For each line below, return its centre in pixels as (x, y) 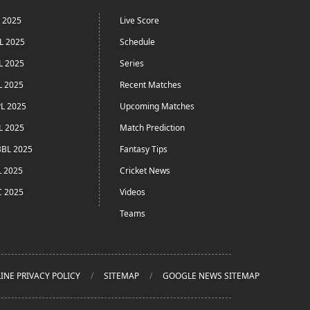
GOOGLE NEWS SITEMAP (211, 276)
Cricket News (145, 171)
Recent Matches (151, 85)
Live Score (139, 20)
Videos (133, 192)
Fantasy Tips (144, 149)
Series (132, 63)
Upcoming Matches (157, 106)
